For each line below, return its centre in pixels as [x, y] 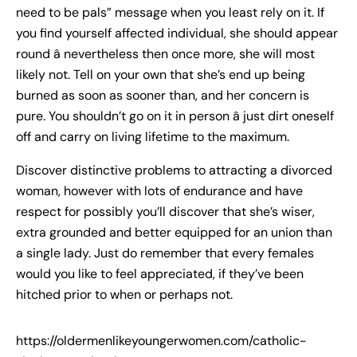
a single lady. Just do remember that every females [165, 253]
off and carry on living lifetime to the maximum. [153, 137]
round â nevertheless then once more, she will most [165, 54]
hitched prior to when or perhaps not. [124, 295]
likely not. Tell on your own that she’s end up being [161, 75]
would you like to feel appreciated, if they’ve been [160, 274]
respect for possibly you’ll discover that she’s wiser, [165, 212]
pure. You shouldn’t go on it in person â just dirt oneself [175, 116]
